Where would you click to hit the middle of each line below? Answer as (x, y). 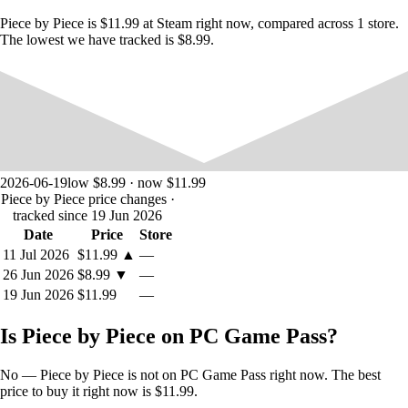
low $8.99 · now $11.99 (137, 183)
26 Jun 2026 (38, 275)
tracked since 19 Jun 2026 (87, 216)
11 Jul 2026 (36, 255)
